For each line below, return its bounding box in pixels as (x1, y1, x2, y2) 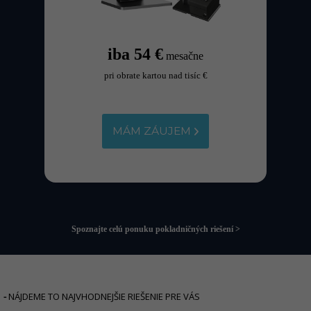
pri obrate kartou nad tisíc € (103, 69, 208, 81)
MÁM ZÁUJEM (112, 124, 191, 138)
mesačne (166, 49, 203, 62)
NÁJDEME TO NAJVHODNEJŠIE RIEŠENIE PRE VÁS (6, 290, 200, 303)
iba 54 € (108, 44, 163, 63)
